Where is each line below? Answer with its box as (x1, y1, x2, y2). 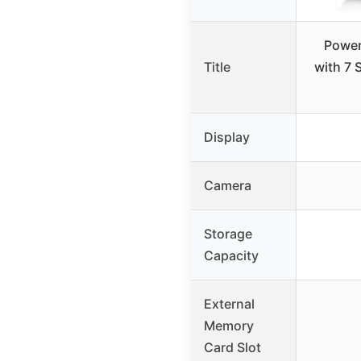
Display (204, 129, 250, 146)
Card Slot (204, 339, 261, 356)
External (204, 296, 255, 313)
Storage (204, 226, 252, 243)
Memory (204, 317, 254, 334)
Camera (204, 177, 251, 194)
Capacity (204, 247, 259, 264)
